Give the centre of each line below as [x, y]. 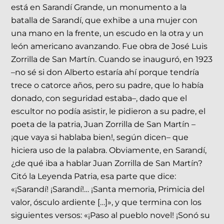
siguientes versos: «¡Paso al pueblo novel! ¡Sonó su [111, 215]
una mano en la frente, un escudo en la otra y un [107, 33]
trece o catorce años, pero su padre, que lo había [107, 85]
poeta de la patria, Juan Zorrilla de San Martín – [103, 124]
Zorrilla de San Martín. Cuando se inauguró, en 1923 [112, 59]
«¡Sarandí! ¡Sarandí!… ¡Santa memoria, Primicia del [108, 189]
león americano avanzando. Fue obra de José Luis [109, 46]
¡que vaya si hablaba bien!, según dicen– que [100, 137]
